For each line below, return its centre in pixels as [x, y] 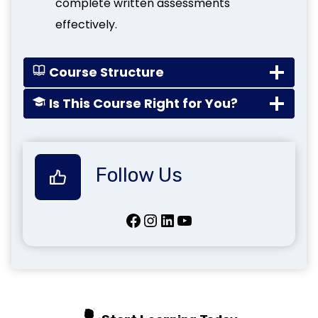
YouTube [181, 219]
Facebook [129, 219]
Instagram [150, 219]
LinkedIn [164, 219]
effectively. [86, 24]
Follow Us [139, 175]
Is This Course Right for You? [143, 103]
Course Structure [106, 72]
